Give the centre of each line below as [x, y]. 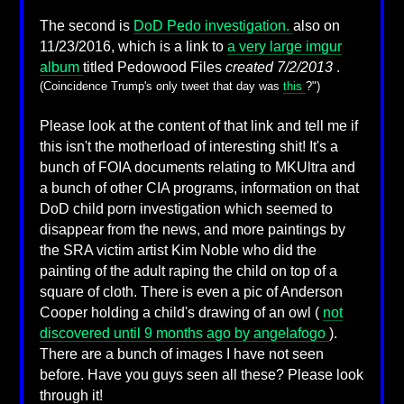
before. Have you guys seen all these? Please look [201, 375]
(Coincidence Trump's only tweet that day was [161, 87]
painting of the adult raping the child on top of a [188, 271]
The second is [86, 26]
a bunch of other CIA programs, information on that [199, 188]
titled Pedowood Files [154, 68]
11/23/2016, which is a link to [133, 47]
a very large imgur [284, 47]
